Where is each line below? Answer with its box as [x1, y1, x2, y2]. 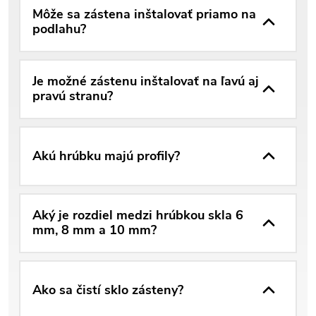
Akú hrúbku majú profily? [32, 147, 180, 164]
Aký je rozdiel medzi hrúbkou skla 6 [32, 207, 243, 224]
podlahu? [32, 20, 86, 38]
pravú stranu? [32, 87, 113, 105]
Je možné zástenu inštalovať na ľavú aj [32, 73, 259, 90]
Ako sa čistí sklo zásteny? [32, 281, 183, 298]
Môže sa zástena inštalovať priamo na [32, 6, 256, 23]
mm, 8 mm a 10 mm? [32, 221, 157, 239]
